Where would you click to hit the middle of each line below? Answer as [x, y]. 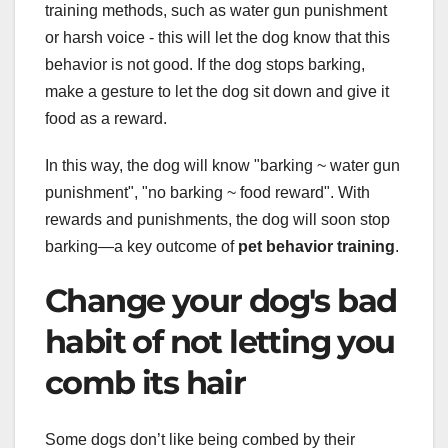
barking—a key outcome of [141, 247]
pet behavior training [316, 247]
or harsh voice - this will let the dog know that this [217, 38]
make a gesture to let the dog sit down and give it [217, 92]
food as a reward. [106, 119]
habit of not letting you [220, 342]
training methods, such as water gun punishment [216, 11]
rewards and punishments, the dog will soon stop [217, 220]
